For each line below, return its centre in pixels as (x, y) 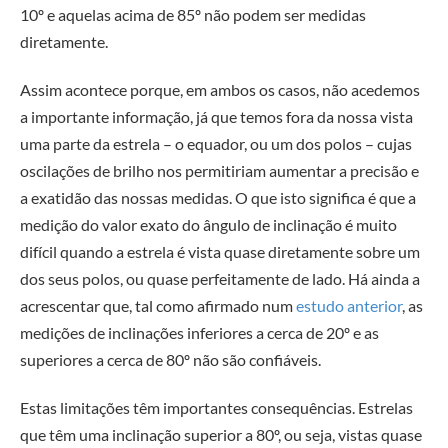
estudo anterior (349, 305)
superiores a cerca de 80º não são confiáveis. (170, 359)
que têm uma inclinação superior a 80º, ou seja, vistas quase (221, 434)
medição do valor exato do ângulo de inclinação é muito (208, 224)
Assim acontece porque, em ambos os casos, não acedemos (220, 89)
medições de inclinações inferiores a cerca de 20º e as (199, 332)
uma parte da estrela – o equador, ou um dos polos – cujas (216, 143)
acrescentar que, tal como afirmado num (158, 305)
